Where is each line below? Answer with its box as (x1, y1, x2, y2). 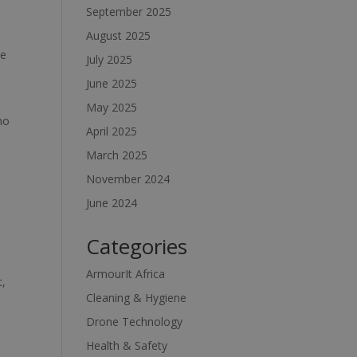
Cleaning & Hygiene (86, 289, 187, 305)
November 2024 (86, 171, 171, 186)
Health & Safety (86, 337, 168, 353)
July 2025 (86, 51, 133, 67)
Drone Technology (86, 313, 183, 329)
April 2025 (86, 123, 138, 139)
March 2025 (86, 147, 148, 163)
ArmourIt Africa (86, 265, 166, 281)
